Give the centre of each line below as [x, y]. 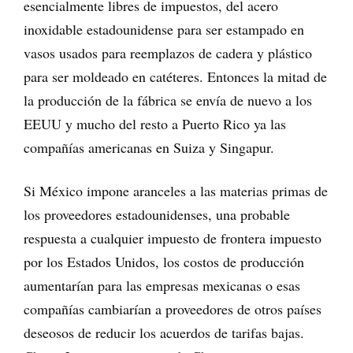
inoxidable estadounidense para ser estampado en [164, 29]
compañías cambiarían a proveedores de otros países [173, 308]
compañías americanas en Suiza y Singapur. [149, 147]
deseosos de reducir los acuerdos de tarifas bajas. [164, 332]
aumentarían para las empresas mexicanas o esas [162, 285]
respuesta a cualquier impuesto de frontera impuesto [173, 238]
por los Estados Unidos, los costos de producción [164, 261]
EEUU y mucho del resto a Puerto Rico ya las [155, 123]
